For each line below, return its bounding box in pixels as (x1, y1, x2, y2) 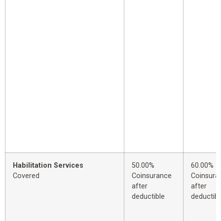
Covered (13, 172, 39, 181)
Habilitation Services (13, 161, 83, 170)
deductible (132, 192, 165, 201)
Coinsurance (132, 172, 172, 181)
